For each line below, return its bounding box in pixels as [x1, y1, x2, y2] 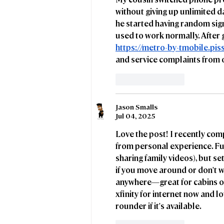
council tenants [103, 2, 172, 14]
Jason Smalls [115, 101, 157, 111]
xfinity [115, 188, 138, 199]
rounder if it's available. [115, 200, 201, 211]
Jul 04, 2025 [115, 110, 155, 120]
